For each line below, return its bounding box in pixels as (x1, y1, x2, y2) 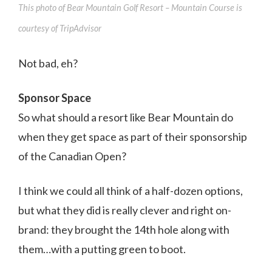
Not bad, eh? (18, 56, 78, 70)
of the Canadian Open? (18, 149, 126, 163)
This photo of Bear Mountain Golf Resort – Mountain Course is (18, 2, 242, 13)
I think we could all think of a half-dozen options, (18, 184, 243, 197)
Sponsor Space (18, 91, 91, 104)
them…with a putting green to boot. (18, 242, 186, 256)
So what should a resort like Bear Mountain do (18, 110, 233, 124)
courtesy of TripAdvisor (18, 23, 101, 33)
